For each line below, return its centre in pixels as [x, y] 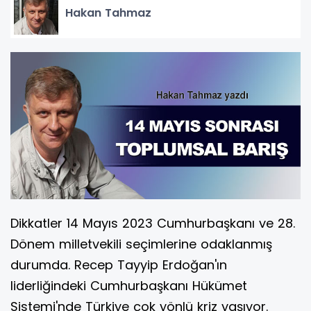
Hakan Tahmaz [108, 12]
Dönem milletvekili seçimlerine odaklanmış [141, 244]
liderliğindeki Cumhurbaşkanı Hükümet [129, 286]
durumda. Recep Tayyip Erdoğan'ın [119, 265]
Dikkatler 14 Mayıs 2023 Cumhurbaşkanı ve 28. [153, 224]
